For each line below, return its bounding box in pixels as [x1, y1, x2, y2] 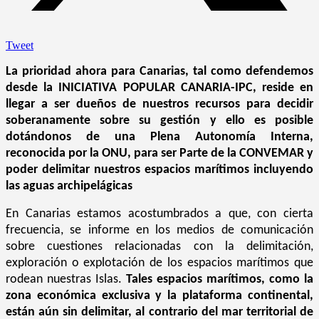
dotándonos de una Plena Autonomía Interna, [6, 130, 313, 144]
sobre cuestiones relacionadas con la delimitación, [6, 239, 313, 253]
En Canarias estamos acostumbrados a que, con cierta [6, 206, 313, 221]
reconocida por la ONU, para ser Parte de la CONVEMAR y [6, 146, 313, 160]
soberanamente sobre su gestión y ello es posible [6, 113, 313, 127]
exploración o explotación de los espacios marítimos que [6, 256, 313, 270]
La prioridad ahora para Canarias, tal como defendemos [6, 64, 313, 78]
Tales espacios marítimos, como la [126, 272, 313, 286]
